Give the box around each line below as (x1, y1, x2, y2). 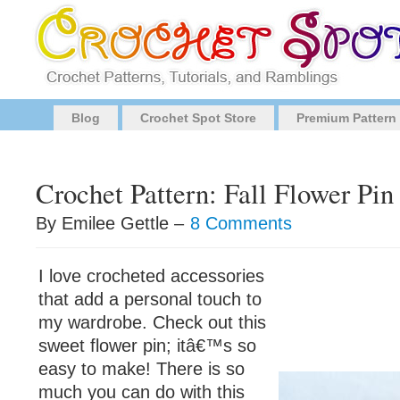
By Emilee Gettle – (36, 213, 189, 233)
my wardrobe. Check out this (38, 312, 266, 332)
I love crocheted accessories (38, 266, 264, 286)
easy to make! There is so (38, 359, 245, 379)
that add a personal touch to (38, 289, 262, 309)
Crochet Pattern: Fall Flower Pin (36, 175, 394, 212)
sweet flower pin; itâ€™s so (38, 336, 256, 355)
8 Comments (190, 213, 292, 233)
